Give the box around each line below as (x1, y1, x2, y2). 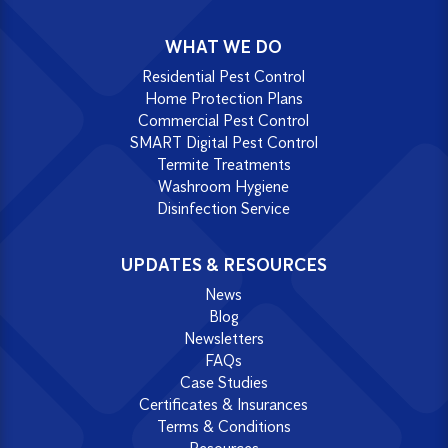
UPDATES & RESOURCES (120, 253, 327, 276)
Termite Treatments (156, 154, 291, 174)
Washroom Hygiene (158, 176, 290, 196)
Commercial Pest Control (138, 110, 310, 130)
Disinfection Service (157, 198, 291, 218)
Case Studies (179, 372, 268, 392)
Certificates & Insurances (139, 394, 309, 414)
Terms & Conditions (156, 416, 291, 436)
